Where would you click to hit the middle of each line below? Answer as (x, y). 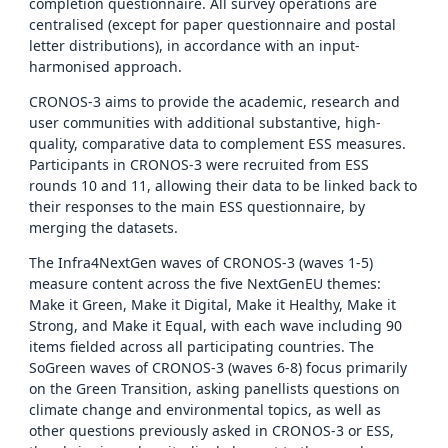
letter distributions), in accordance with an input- (194, 46)
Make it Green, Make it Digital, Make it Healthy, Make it (212, 305)
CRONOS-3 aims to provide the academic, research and (214, 102)
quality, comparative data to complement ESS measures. (217, 144)
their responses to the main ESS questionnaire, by (197, 207)
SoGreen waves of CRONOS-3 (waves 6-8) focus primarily (218, 368)
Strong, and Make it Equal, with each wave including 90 (215, 326)
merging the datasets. (103, 228)
